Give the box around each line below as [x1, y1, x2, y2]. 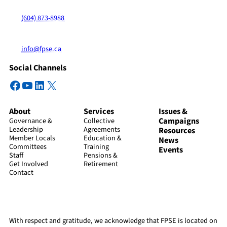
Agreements [84, 124, 121, 135]
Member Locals [9, 133, 55, 144]
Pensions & [84, 150, 118, 161]
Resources [158, 125, 195, 137]
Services [84, 105, 115, 118]
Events [158, 144, 183, 157]
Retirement [84, 159, 119, 170]
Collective [84, 116, 115, 127]
